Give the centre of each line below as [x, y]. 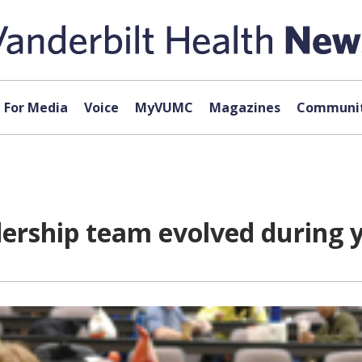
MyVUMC [164, 107]
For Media [36, 107]
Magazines [244, 107]
